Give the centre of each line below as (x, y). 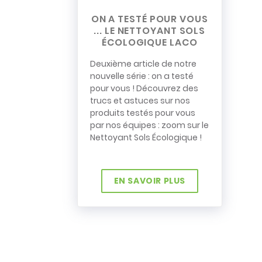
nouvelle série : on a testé (142, 76)
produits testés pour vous (143, 113)
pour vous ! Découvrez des (144, 89)
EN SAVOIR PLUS (149, 181)
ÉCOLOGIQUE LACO (150, 43)
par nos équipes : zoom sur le (149, 125)
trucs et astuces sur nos (140, 101)
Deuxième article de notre (143, 64)
